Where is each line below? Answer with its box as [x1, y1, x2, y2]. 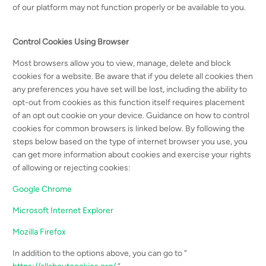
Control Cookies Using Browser [12, 37, 129, 47]
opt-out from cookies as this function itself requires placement [12, 97, 245, 107]
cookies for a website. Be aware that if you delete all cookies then [12, 71, 254, 81]
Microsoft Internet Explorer [12, 205, 114, 216]
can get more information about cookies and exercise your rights [12, 150, 252, 160]
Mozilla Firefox [12, 227, 66, 237]
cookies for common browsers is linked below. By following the [12, 123, 245, 134]
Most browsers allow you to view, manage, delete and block [12, 58, 232, 68]
